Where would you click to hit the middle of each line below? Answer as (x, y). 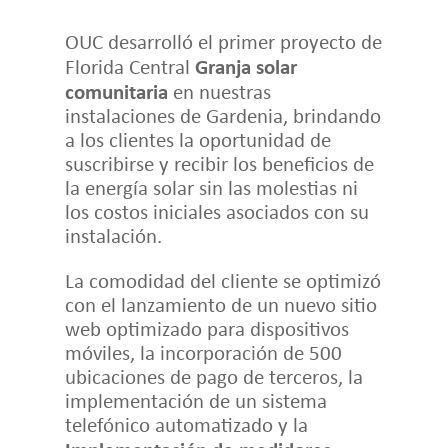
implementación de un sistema (195, 400)
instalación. (113, 235)
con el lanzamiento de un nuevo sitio (220, 304)
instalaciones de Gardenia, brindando (222, 115)
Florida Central (129, 66)
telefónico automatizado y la (186, 424)
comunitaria (116, 90)
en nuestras (219, 91)
